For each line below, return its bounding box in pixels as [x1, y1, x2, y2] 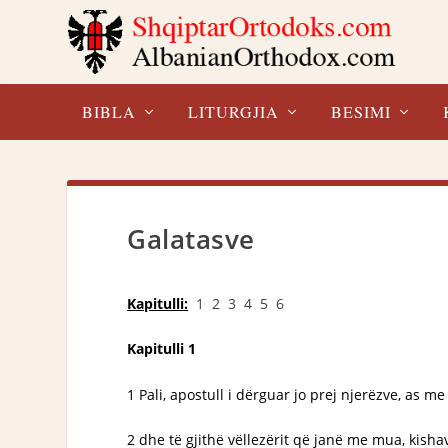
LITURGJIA [188, 101, 280, 122]
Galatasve [127, 221, 255, 257]
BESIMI [331, 101, 392, 122]
